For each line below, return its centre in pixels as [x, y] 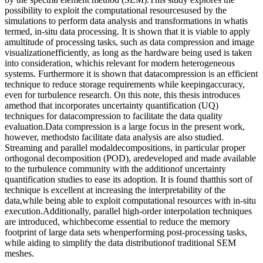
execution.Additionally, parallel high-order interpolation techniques [128, 211]
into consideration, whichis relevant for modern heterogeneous [120, 63]
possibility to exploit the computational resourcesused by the [116, 10]
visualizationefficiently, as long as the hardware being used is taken [128, 52]
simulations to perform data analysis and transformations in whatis [126, 21]
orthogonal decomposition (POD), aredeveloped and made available [130, 158]
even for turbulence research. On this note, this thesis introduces [122, 95]
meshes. [19, 253]
